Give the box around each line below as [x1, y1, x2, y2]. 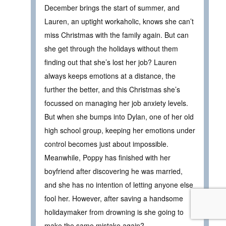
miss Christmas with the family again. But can [44, 29, 189, 40]
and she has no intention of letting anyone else [44, 179, 193, 190]
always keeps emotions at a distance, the [44, 70, 176, 81]
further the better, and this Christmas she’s [44, 84, 180, 94]
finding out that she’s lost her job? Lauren [44, 56, 177, 67]
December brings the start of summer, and [44, 2, 180, 13]
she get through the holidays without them [44, 43, 178, 53]
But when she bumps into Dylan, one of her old [44, 111, 194, 122]
